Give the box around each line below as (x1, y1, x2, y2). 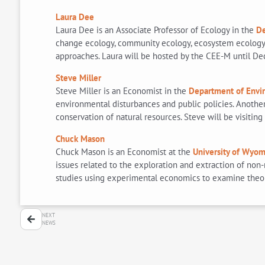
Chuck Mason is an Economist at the (55, 146, 193, 157)
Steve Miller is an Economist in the (55, 85, 189, 96)
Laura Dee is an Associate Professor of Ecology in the (55, 24, 254, 35)
